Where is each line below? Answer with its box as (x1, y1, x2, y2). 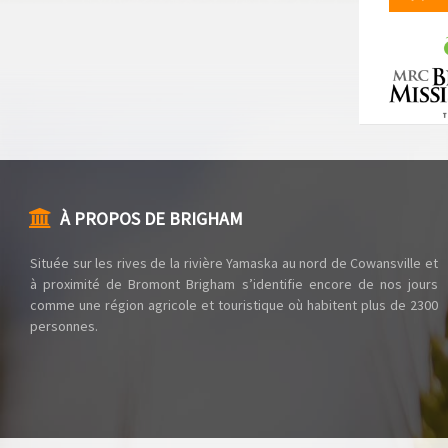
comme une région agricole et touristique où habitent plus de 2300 (30, 296, 438, 315)
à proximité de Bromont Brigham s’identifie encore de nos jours (30, 275, 438, 294)
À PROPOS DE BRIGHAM (60, 207, 243, 231)
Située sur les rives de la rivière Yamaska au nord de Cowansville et (30, 254, 438, 273)
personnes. (30, 317, 98, 336)
